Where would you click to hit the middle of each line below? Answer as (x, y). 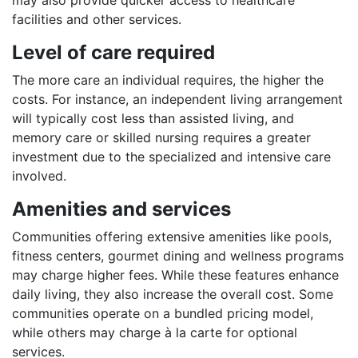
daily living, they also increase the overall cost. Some (173, 294)
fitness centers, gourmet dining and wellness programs (178, 255)
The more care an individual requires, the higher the (168, 80)
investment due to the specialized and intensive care (171, 156)
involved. (39, 175)
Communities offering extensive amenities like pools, (172, 236)
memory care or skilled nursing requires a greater (161, 137)
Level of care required (113, 52)
